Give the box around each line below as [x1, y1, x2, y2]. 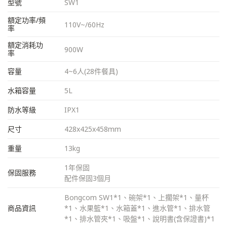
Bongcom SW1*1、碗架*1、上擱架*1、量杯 [64, 193, 209, 203]
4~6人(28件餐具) [64, 66, 118, 77]
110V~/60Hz [64, 19, 104, 29]
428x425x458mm [64, 124, 121, 134]
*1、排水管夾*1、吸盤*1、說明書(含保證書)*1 [64, 214, 215, 224]
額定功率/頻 [8, 15, 46, 25]
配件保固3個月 [64, 173, 111, 183]
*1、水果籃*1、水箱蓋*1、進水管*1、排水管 [64, 203, 210, 213]
